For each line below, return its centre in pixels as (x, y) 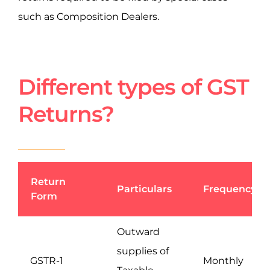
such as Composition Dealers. (89, 16)
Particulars (144, 189)
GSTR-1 (47, 261)
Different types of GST (133, 87)
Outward (138, 232)
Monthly (223, 261)
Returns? (66, 114)
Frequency (230, 189)
